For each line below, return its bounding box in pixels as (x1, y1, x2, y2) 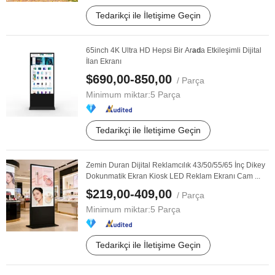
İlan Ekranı (86, 57, 122, 66)
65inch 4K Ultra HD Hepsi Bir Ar (86, 46, 192, 55)
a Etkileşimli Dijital (201, 46, 261, 55)
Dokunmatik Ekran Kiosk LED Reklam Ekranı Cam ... (86, 172, 260, 180)
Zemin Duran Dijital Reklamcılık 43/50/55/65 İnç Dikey (86, 161, 265, 169)
